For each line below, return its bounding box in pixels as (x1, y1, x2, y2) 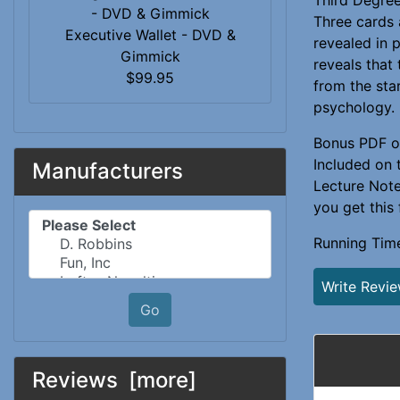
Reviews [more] (32, 366, 196, 393)
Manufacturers (32, 157, 183, 184)
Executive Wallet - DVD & (64, 25, 236, 44)
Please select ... (28, 210, 131, 229)
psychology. (313, 97, 395, 116)
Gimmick (120, 46, 180, 65)
